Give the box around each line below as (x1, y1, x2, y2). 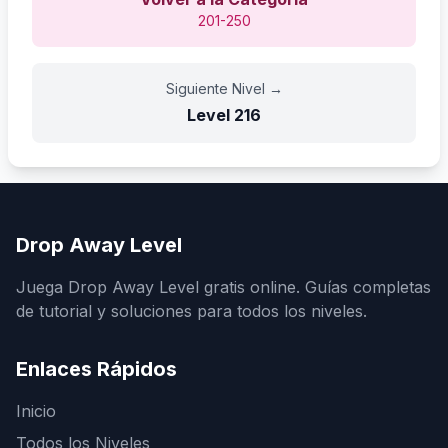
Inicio (16, 400, 56, 421)
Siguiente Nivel (165, 79, 265, 97)
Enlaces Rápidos (16, 356, 177, 381)
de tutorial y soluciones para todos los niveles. (16, 300, 367, 321)
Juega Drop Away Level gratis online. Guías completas (16, 276, 431, 297)
